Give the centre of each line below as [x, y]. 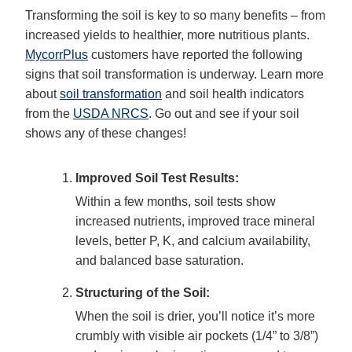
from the [48, 114]
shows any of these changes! [106, 134]
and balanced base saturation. [159, 260]
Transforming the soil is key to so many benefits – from [175, 16]
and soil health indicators [235, 94]
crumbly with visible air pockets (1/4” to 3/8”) [197, 335]
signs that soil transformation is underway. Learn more [174, 75]
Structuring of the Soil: [143, 292]
